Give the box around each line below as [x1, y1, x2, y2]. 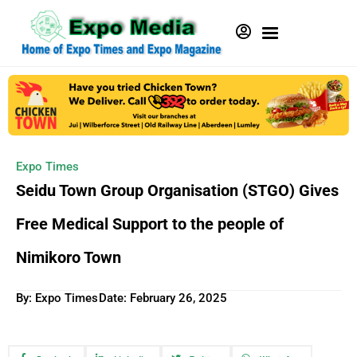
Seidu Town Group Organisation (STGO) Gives [16, 180, 339, 200]
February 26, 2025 [130, 290, 227, 305]
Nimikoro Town [16, 247, 121, 267]
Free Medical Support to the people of [16, 214, 284, 233]
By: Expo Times [16, 290, 98, 305]
